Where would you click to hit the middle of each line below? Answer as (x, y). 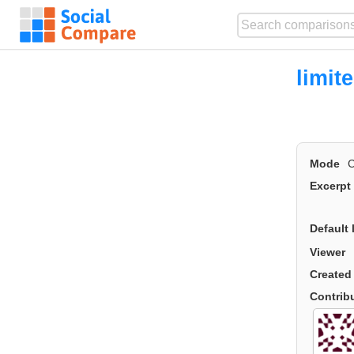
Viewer (327, 252)
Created (330, 275)
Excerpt (330, 186)
